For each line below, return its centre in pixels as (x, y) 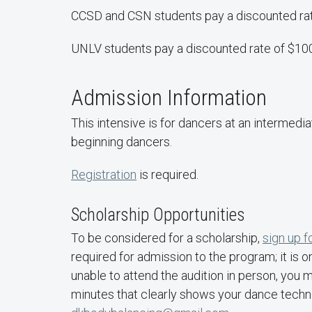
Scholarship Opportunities (158, 215)
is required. (167, 174)
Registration (104, 174)
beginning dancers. (122, 142)
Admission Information (169, 97)
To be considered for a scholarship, (167, 238)
